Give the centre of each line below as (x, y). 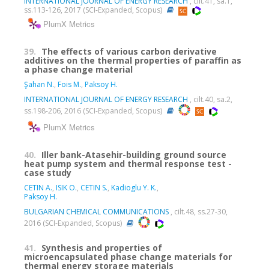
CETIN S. (94, 188)
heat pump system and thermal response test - (128, 164)
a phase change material (78, 70)
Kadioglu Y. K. (134, 188)
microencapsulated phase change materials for (128, 257)
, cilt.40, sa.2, (210, 100)
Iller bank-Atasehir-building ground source (134, 155)
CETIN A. (38, 188)
